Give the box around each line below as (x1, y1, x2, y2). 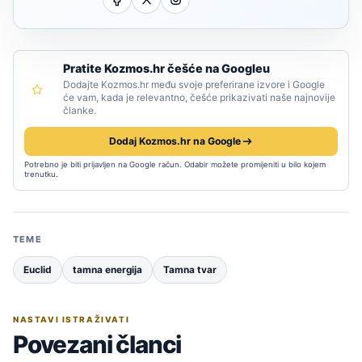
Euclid (23, 264, 52, 276)
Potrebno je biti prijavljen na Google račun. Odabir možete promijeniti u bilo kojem (24, 160, 326, 170)
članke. (63, 104, 96, 117)
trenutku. (24, 170, 58, 179)
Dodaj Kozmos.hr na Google (108, 135, 241, 148)
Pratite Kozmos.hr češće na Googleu (63, 61, 270, 76)
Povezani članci (13, 330, 182, 360)
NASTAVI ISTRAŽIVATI (13, 314, 130, 325)
